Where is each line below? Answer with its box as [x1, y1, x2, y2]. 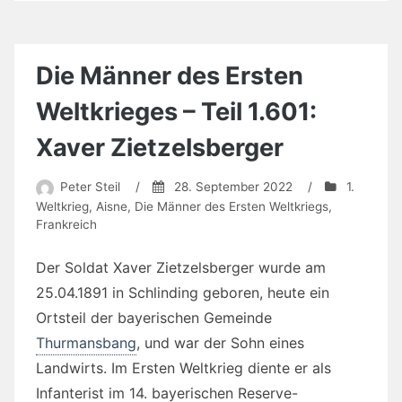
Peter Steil [59, 179, 120, 195]
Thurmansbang [36, 333, 136, 352]
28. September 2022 [173, 179, 293, 195]
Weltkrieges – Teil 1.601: [36, 96, 317, 127]
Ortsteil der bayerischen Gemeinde [36, 308, 272, 327]
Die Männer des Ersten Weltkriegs [135, 198, 328, 214]
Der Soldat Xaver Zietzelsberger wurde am [36, 258, 326, 276]
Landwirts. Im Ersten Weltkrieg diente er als [36, 358, 331, 377]
